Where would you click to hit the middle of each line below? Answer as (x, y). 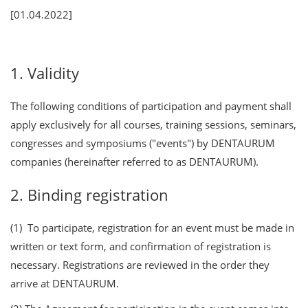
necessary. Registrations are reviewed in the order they (140, 264)
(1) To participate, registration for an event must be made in (152, 227)
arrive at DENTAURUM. (65, 283)
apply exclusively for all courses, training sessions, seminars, (153, 124)
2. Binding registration (89, 194)
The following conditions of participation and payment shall (151, 106)
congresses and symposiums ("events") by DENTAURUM (143, 143)
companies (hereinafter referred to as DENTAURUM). (134, 161)
